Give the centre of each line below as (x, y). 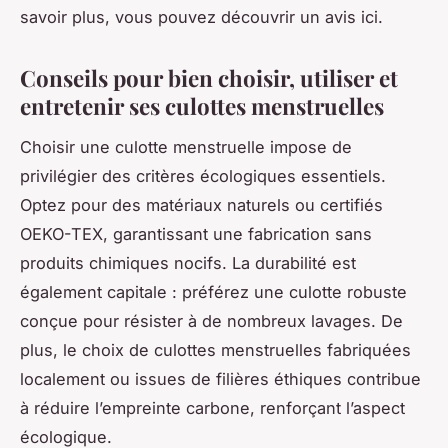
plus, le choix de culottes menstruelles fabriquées (215, 349)
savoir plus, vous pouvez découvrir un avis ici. (201, 16)
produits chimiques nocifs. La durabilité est (188, 262)
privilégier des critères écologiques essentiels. (203, 175)
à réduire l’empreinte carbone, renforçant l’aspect (212, 407)
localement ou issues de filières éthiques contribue (220, 378)
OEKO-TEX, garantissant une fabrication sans (196, 233)
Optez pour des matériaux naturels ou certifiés (201, 204)
